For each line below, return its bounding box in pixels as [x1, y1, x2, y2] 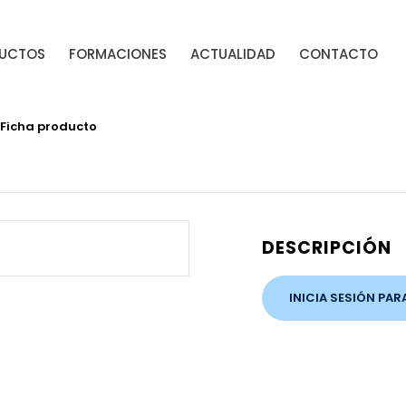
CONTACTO [298, 44, 378, 63]
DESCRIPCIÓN [262, 235, 391, 260]
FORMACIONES [68, 44, 167, 63]
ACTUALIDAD [189, 44, 275, 63]
